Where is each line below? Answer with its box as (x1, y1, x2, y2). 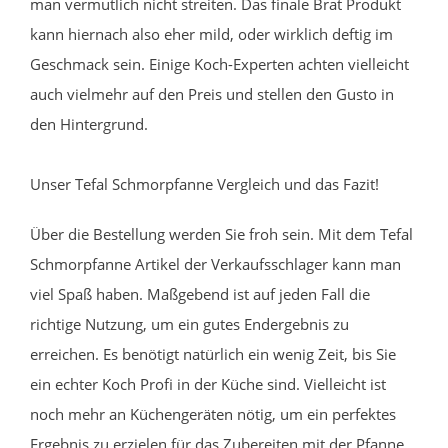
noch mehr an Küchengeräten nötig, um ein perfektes (30, 403, 396, 424)
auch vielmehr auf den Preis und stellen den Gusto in (30, 83, 394, 104)
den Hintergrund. (30, 113, 148, 134)
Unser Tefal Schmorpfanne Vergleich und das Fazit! (30, 173, 379, 194)
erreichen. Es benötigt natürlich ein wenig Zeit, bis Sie (30, 343, 396, 364)
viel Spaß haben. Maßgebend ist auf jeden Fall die (30, 283, 370, 304)
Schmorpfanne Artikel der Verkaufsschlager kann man (30, 253, 401, 274)
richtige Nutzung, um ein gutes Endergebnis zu (30, 313, 349, 334)
